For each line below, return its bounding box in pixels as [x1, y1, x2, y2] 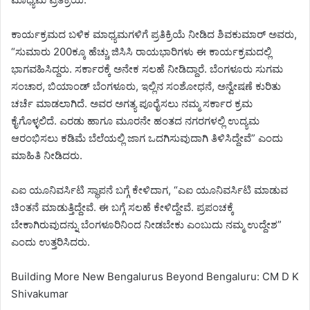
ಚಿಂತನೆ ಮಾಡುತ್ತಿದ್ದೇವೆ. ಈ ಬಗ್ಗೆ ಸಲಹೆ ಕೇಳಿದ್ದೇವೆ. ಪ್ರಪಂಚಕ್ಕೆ [11, 201, 234, 215]
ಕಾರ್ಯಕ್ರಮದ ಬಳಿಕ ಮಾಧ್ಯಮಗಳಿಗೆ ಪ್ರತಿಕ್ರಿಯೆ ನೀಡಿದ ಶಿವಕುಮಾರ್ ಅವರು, [11, 28, 297, 42]
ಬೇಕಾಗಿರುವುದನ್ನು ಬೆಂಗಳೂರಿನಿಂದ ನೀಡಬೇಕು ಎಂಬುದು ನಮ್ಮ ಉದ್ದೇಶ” [11, 218, 282, 232]
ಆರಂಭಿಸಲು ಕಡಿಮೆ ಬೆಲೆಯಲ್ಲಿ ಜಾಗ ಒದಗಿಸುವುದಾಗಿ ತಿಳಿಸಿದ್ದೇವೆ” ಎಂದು [11, 131, 283, 145]
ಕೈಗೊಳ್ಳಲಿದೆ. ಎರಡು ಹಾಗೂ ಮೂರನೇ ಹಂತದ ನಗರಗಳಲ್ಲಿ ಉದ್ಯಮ [11, 114, 259, 128]
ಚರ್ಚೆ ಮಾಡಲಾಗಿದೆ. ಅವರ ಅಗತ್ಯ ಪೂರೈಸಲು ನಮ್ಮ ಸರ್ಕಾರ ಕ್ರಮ [11, 97, 253, 111]
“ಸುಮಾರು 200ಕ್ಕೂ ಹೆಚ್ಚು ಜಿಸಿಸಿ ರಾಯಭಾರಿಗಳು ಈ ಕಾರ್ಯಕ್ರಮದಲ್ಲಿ [11, 45, 271, 59]
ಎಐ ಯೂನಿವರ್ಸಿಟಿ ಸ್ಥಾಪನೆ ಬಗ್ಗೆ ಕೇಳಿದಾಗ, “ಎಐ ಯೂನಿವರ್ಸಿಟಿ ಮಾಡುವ [11, 183, 288, 197]
